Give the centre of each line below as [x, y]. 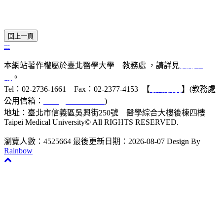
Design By [184, 141]
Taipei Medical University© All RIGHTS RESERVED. [91, 122]
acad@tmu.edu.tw [74, 101]
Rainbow [18, 150]
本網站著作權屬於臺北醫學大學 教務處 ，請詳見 [92, 65]
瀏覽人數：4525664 [37, 141]
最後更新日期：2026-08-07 [119, 141]
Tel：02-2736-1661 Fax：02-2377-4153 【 [77, 89]
